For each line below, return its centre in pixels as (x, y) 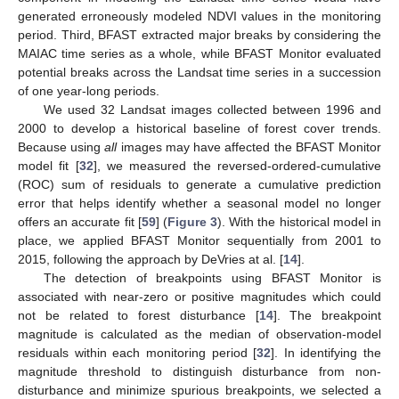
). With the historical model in (300, 222)
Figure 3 (192, 222)
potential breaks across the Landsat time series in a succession (199, 73)
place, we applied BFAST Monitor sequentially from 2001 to (199, 241)
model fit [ (49, 166)
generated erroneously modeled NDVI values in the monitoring (199, 16)
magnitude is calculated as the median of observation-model (199, 334)
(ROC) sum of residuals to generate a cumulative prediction (199, 185)
